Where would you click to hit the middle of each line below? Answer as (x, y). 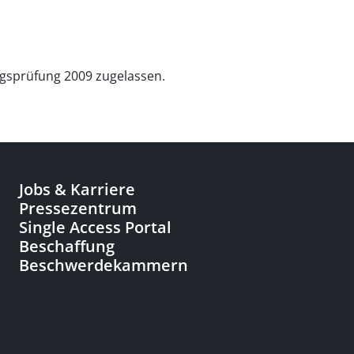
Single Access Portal (95, 227)
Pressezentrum (78, 208)
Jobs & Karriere (77, 189)
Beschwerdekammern (104, 265)
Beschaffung (67, 246)
